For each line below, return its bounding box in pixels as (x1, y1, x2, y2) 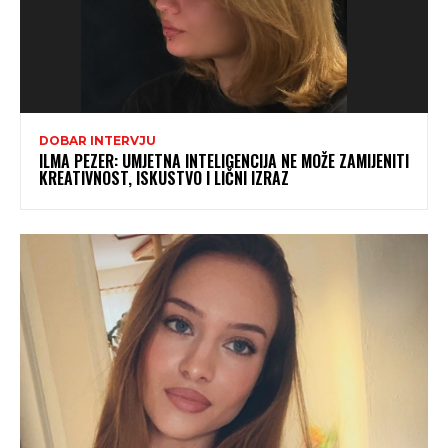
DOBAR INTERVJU (39, 133, 156, 149)
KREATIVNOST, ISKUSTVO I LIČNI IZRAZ (39, 166, 289, 191)
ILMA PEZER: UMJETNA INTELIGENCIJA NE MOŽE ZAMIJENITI (39, 149, 409, 174)
